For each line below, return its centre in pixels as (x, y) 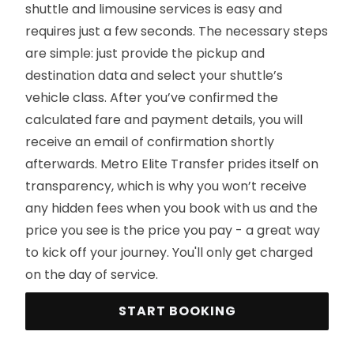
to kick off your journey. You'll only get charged (169, 252)
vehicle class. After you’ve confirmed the (152, 98)
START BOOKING (177, 311)
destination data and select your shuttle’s (154, 75)
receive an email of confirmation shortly (150, 142)
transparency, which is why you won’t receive (166, 186)
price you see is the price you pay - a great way (173, 230)
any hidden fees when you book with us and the (171, 208)
